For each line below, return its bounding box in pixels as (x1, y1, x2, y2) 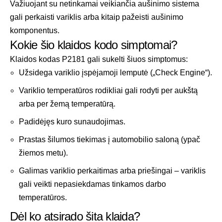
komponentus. (10, 26, 59, 35)
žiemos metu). (19, 149, 68, 158)
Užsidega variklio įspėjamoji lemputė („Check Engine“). (19, 68, 212, 77)
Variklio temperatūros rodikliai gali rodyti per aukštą (19, 86, 198, 95)
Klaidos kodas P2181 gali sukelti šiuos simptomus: (10, 55, 188, 64)
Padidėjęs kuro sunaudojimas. (19, 117, 125, 126)
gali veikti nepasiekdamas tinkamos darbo (19, 180, 166, 189)
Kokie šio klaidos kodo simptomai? (10, 38, 177, 52)
